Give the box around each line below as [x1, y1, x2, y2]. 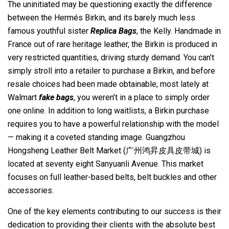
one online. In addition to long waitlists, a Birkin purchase [8, 106, 209, 116]
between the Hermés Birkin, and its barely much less [8, 13, 195, 22]
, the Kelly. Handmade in [136, 26, 221, 36]
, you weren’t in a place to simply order [74, 93, 210, 102]
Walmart [8, 93, 39, 102]
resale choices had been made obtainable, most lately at [8, 79, 209, 89]
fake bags [39, 93, 74, 102]
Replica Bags [90, 26, 136, 36]
